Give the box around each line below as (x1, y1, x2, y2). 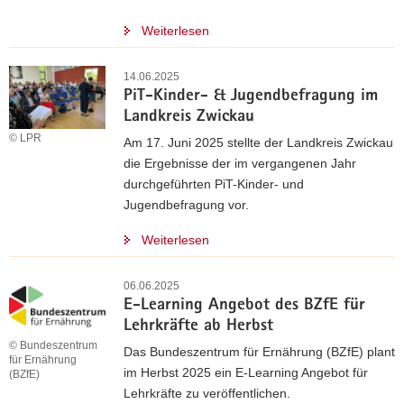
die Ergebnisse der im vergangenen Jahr (124, 156, 356, 170)
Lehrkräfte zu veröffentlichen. (124, 386, 290, 400)
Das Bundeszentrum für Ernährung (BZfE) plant (124, 344, 395, 359)
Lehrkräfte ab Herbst (124, 318, 273, 335)
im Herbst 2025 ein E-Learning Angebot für (124, 365, 368, 380)
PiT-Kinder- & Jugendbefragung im (124, 88, 378, 106)
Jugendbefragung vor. (124, 197, 249, 212)
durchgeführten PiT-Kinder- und (124, 177, 304, 191)
